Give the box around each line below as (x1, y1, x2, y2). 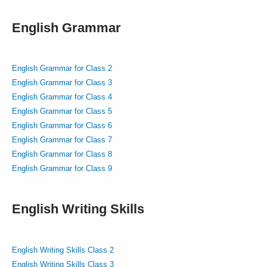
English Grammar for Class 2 (12, 63, 112, 73)
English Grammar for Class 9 (12, 163, 112, 173)
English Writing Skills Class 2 (12, 245, 114, 254)
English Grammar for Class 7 (12, 135, 112, 144)
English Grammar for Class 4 (12, 92, 112, 101)
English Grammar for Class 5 (12, 106, 112, 116)
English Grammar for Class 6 (12, 120, 112, 130)
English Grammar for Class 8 (12, 149, 112, 159)
